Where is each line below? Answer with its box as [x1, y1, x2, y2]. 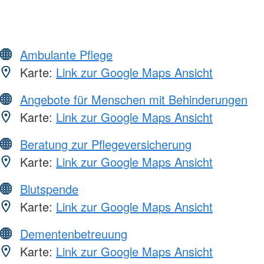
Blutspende [20, 180, 78, 197]
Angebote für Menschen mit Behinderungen [20, 90, 247, 108]
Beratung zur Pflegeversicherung [20, 135, 192, 153]
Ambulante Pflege [20, 45, 113, 63]
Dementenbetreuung [20, 225, 127, 242]
